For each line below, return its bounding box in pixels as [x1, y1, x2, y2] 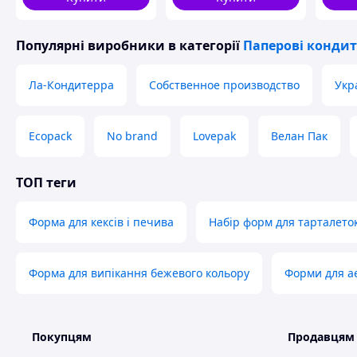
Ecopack [29, 128, 72, 143]
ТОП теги [16, 174, 76, 191]
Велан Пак [271, 128, 328, 143]
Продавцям [288, 329, 355, 344]
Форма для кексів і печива [29, 214, 174, 229]
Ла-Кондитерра [29, 77, 114, 92]
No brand [107, 128, 158, 143]
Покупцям [32, 329, 92, 344]
